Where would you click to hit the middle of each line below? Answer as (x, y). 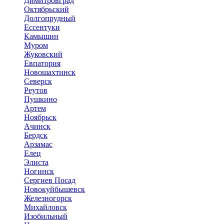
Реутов (36, 90)
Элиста (36, 162)
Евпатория (42, 63)
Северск (38, 81)
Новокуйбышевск (54, 189)
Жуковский (43, 54)
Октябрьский (46, 9)
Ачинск (37, 126)
